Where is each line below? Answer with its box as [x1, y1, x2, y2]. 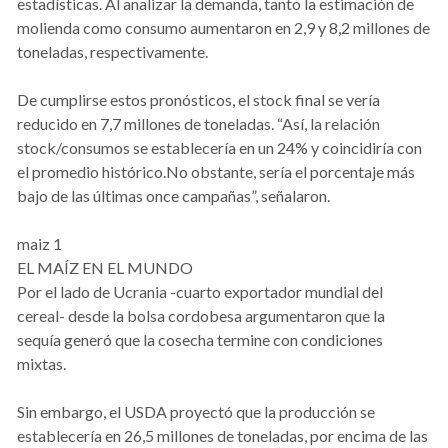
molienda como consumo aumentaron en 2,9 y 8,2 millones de [17, 18, 430, 38]
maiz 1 [17, 234, 62, 254]
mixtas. [17, 354, 66, 374]
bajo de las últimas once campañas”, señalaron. [17, 186, 330, 206]
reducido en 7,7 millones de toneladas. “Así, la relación [17, 114, 380, 134]
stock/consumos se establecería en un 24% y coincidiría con [17, 138, 422, 158]
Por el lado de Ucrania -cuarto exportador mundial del [17, 282, 383, 302]
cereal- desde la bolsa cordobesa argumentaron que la [17, 306, 385, 326]
